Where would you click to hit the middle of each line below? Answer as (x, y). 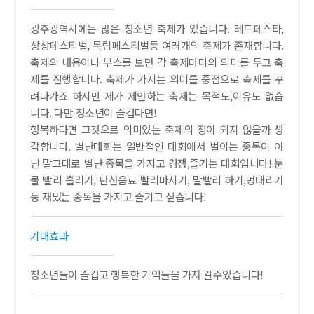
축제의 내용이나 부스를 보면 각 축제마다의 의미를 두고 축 (157, 62)
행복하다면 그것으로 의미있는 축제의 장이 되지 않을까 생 (157, 129)
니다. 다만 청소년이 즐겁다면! (94, 112)
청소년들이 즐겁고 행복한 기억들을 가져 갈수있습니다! (147, 274)
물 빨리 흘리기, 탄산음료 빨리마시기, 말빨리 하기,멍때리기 (157, 180)
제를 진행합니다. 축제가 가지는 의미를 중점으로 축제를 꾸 (157, 79)
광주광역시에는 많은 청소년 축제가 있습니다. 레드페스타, (157, 28)
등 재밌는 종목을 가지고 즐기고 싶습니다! (118, 197)
